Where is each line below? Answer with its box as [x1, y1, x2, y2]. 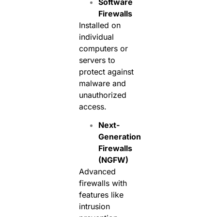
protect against [78, 67, 134, 77]
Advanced [78, 167, 116, 177]
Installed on [78, 20, 121, 31]
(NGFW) [98, 155, 128, 165]
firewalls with [78, 178, 127, 188]
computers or [78, 44, 128, 54]
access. [78, 102, 107, 112]
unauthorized [78, 90, 126, 100]
